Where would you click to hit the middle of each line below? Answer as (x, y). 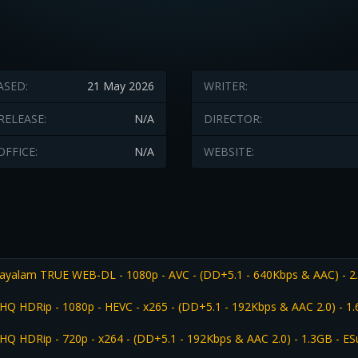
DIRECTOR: (233, 119)
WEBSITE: (229, 151)
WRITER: (226, 86)
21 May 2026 (121, 86)
